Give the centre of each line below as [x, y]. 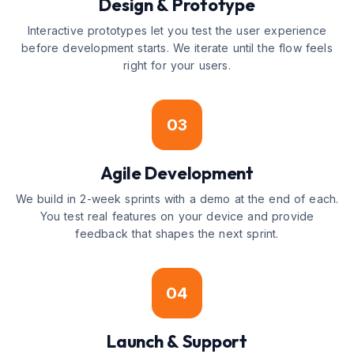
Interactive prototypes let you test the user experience [177, 30]
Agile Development [177, 173]
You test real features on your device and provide [177, 216]
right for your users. [177, 65]
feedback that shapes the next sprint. [177, 233]
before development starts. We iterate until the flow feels [177, 48]
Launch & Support [177, 341]
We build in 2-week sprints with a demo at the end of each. [177, 199]
